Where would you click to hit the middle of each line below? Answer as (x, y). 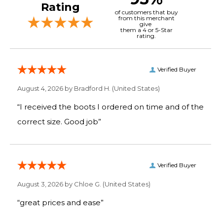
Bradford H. (92, 88)
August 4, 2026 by (46, 88)
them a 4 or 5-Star (146, 30)
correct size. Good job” (83, 121)
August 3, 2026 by (46, 184)
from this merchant (146, 18)
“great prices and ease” (60, 202)
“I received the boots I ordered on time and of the (110, 107)
